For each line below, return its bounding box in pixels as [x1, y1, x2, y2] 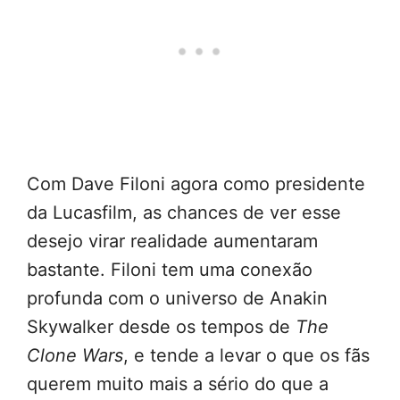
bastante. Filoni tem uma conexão [27, 258, 312, 280]
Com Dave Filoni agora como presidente [27, 172, 365, 195]
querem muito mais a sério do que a [27, 372, 329, 395]
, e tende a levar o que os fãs [123, 344, 370, 366]
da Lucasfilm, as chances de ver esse [27, 201, 341, 223]
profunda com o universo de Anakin [27, 287, 328, 309]
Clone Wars [27, 344, 123, 366]
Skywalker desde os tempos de [27, 315, 296, 337]
